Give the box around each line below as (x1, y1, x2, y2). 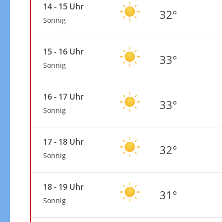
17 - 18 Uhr (43, 136, 84, 147)
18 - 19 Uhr (43, 181, 84, 192)
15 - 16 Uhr (43, 46, 84, 57)
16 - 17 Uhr (43, 91, 84, 102)
